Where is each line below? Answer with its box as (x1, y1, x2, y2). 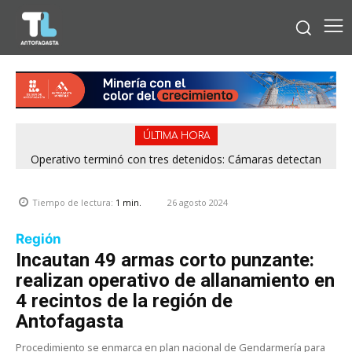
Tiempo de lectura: (32, 196, 115, 209)
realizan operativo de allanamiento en (16, 269, 335, 291)
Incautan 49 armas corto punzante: (16, 248, 314, 271)
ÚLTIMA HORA (142, 130, 210, 141)
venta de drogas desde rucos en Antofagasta (61, 164, 291, 180)
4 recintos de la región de (16, 289, 233, 312)
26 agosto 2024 (167, 196, 228, 208)
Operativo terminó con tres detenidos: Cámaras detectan (31, 151, 321, 167)
